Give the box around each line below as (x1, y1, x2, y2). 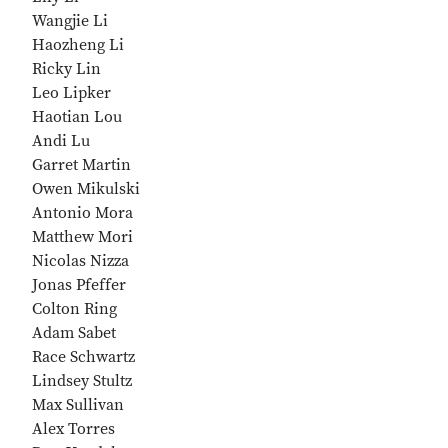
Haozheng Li (32, 35, 124, 55)
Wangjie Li (32, 11, 108, 31)
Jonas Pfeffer (32, 275, 126, 295)
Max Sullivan (32, 395, 124, 415)
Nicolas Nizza (32, 251, 129, 271)
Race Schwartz (32, 347, 135, 367)
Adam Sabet (32, 323, 116, 343)
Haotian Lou (32, 107, 122, 127)
